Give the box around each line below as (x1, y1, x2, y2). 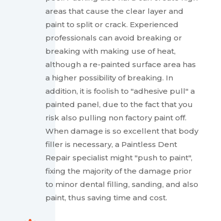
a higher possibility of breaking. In (45, 73, 173, 83)
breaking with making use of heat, (45, 46, 176, 56)
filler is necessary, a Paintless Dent (45, 140, 177, 149)
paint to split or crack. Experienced (45, 20, 179, 30)
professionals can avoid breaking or (45, 33, 182, 43)
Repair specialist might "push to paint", (45, 153, 192, 163)
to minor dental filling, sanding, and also (45, 180, 198, 189)
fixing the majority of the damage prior (45, 166, 192, 176)
